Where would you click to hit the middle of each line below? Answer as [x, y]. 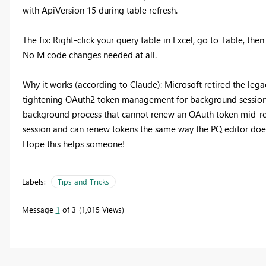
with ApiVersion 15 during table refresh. [100, 10]
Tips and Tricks [83, 182]
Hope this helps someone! [73, 144]
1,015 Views [101, 210]
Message [39, 210]
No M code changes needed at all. [89, 55]
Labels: [34, 182]
